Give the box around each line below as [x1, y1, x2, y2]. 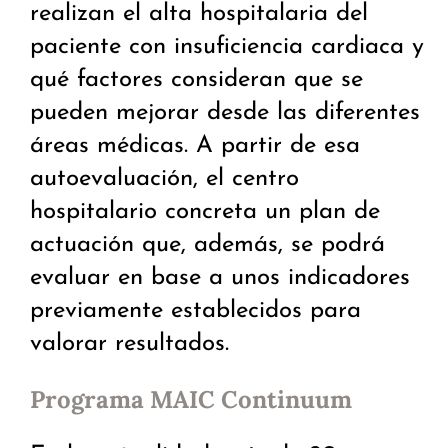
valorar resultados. [30, 332, 229, 357]
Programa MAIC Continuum [30, 384, 352, 416]
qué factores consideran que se [30, 68, 363, 93]
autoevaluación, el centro [30, 167, 299, 192]
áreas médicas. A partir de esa [30, 134, 360, 159]
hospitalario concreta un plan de [30, 200, 380, 225]
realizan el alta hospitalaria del [30, 2, 368, 27]
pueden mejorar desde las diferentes [30, 101, 420, 126]
